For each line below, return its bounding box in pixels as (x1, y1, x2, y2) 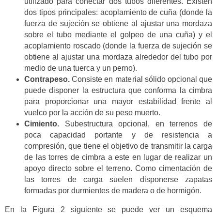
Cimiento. (24, 120, 59, 128)
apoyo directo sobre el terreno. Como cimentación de (24, 164, 212, 173)
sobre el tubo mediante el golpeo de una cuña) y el (24, 31, 212, 39)
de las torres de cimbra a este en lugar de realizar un (24, 153, 212, 162)
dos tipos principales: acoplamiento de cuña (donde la (24, 8, 212, 17)
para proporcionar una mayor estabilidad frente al (24, 97, 212, 106)
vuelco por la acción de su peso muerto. (24, 108, 160, 117)
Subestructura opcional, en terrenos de (59, 120, 212, 128)
